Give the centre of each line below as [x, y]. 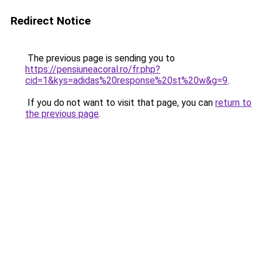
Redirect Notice [51, 21]
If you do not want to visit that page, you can [120, 103]
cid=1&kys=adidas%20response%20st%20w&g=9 [126, 80]
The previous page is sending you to [100, 58]
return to [233, 103]
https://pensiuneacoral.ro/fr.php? [93, 69]
